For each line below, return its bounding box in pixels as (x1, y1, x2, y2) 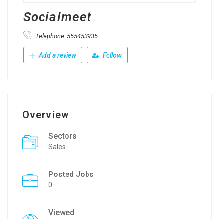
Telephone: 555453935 (34, 32, 98, 40)
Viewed (48, 208, 74, 217)
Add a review (37, 51, 76, 59)
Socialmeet (23, 9, 91, 24)
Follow (101, 51, 122, 59)
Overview (22, 109, 69, 121)
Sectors (48, 131, 77, 141)
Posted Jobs (48, 170, 94, 179)
